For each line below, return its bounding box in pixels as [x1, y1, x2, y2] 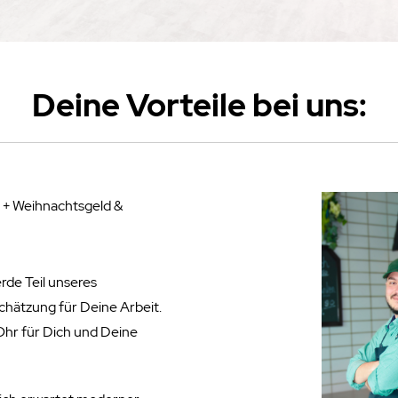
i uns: [291, 84, 367, 127]
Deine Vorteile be [31, 84, 291, 127]
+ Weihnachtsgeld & [3, 196, 123, 216]
